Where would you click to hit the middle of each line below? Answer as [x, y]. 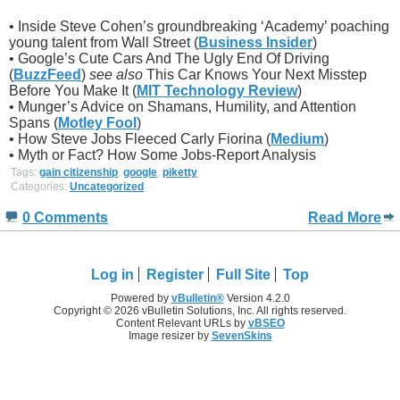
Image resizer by [170, 336]
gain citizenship [79, 172]
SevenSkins [242, 336]
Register [175, 275]
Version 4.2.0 [257, 299]
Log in [112, 275]
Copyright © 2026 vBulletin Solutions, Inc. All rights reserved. [200, 311]
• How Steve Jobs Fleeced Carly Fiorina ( [140, 138]
